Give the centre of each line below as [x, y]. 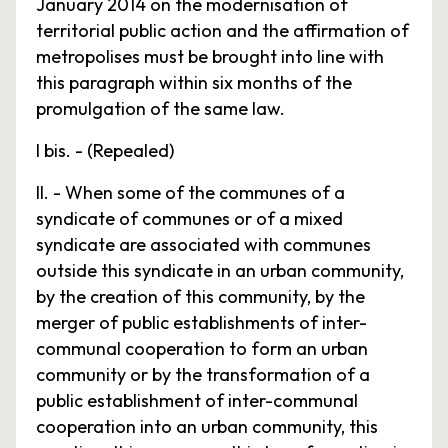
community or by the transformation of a [203, 374]
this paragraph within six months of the [194, 82]
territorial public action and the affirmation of [222, 30]
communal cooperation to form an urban [202, 348]
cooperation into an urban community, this [207, 426]
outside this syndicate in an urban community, [220, 270]
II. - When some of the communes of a [190, 192]
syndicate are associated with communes [203, 244]
